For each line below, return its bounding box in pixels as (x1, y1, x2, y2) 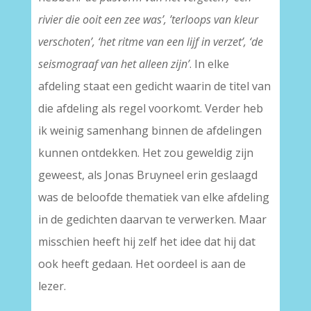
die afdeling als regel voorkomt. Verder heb (37, 101, 263, 117)
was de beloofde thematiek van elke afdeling (37, 190, 269, 205)
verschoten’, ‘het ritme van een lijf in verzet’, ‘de (37, 34, 263, 50)
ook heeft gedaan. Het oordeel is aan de (37, 256, 246, 272)
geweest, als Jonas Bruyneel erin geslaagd (37, 167, 258, 183)
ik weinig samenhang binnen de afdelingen (37, 123, 262, 139)
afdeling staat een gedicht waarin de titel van (37, 78, 271, 94)
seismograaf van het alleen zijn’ (37, 56, 190, 72)
